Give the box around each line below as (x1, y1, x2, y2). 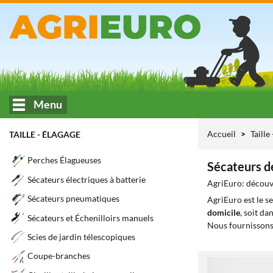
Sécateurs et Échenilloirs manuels (27, 212, 154, 223)
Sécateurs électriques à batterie (27, 174, 146, 185)
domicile (207, 207, 240, 218)
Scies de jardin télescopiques (27, 232, 135, 243)
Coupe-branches (27, 250, 90, 261)
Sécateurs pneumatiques (27, 193, 119, 204)
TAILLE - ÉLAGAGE (9, 129, 80, 140)
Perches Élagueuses (27, 155, 101, 166)
